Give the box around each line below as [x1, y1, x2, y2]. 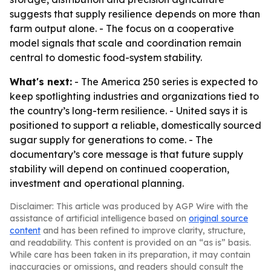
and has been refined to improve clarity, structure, [41, 225, 246, 236]
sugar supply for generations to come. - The [10, 134, 213, 146]
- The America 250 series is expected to [72, 76, 258, 88]
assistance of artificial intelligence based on [10, 213, 189, 224]
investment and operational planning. [10, 177, 184, 189]
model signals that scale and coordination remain [10, 37, 241, 49]
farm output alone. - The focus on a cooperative [10, 22, 234, 34]
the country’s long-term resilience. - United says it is [10, 105, 247, 117]
